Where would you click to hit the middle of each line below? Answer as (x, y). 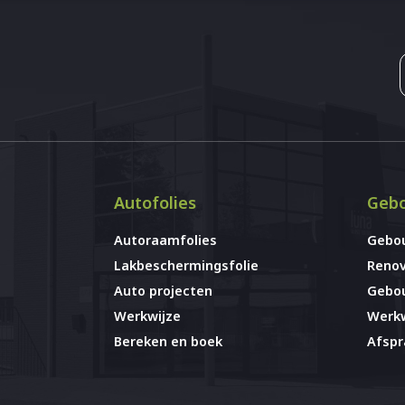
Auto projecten (163, 291)
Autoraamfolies (165, 240)
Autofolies (155, 203)
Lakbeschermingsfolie (186, 266)
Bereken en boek (168, 342)
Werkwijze (147, 316)
